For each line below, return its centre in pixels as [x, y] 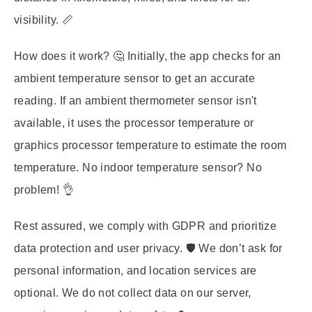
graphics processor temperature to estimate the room [150, 145]
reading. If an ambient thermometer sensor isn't [135, 101]
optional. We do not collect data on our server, [133, 293]
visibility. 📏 [44, 20]
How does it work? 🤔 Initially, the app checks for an [148, 56]
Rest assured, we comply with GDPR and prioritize [146, 226]
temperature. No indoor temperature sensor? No [138, 167]
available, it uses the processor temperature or [134, 123]
